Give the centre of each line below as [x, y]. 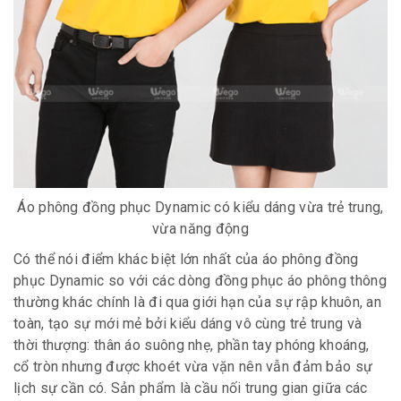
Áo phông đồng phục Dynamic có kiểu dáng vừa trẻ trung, [200, 207]
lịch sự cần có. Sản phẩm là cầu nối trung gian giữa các [191, 388]
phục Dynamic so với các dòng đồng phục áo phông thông [200, 280]
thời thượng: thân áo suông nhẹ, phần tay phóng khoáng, [192, 345]
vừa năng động [200, 228]
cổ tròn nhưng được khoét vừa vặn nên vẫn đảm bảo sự [193, 366]
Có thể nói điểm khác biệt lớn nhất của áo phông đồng [186, 259]
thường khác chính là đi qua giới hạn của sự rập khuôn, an [198, 302]
